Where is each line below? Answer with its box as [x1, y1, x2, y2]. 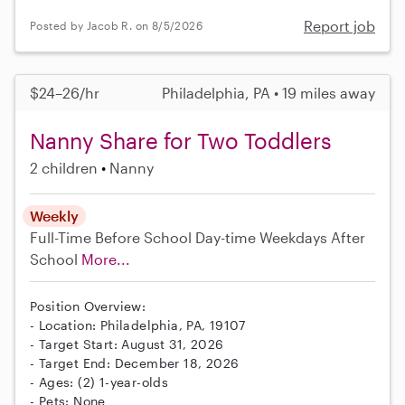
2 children [30, 158, 98, 176]
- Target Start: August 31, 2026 [30, 335, 224, 352]
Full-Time [30, 228, 95, 246]
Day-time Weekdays [195, 228, 327, 246]
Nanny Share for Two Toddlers [30, 127, 332, 154]
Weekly [30, 206, 79, 224]
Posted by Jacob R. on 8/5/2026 [30, 19, 202, 33]
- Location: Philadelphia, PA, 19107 [30, 316, 245, 333]
